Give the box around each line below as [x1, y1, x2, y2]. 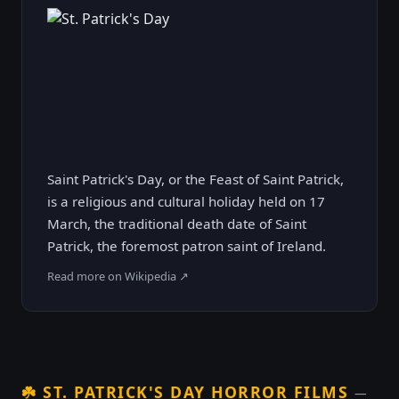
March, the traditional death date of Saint [47, 215, 306, 232]
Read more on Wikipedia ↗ [47, 268, 189, 284]
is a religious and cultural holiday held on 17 [47, 192, 325, 210]
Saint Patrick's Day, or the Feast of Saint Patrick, [47, 170, 344, 188]
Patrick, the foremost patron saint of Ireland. [47, 237, 326, 255]
